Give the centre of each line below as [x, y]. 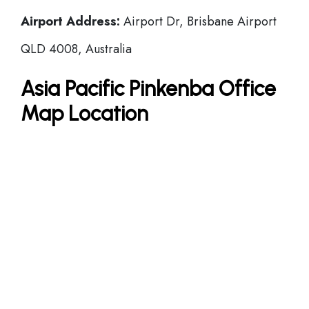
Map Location [84, 113]
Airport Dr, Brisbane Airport [198, 21]
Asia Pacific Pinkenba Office [148, 89]
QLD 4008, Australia [76, 49]
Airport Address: [70, 21]
